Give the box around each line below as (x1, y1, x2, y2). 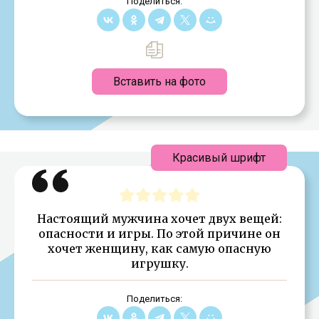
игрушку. (130, 256, 189, 271)
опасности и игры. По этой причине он (38, 226, 281, 241)
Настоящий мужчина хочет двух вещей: (37, 211, 282, 226)
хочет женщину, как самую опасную (48, 241, 271, 256)
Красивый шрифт (172, 150, 266, 164)
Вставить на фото (113, 74, 206, 88)
